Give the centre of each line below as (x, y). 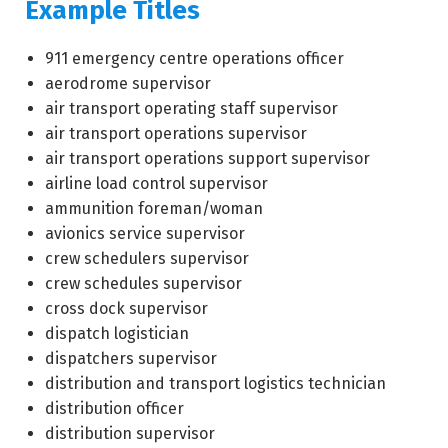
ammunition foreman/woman (154, 208)
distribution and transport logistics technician (215, 383)
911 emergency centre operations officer (194, 58)
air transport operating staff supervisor (191, 108)
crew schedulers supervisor (147, 258)
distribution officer (114, 408)
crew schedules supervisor (143, 283)
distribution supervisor (130, 433)
